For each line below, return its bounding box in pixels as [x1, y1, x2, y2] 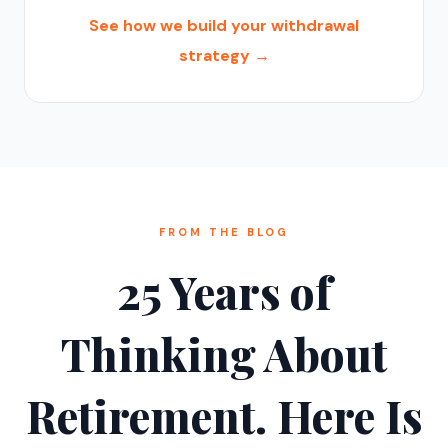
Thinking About [61, 324, 387, 383]
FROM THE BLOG [159, 225, 289, 239]
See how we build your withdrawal [89, 15, 359, 36]
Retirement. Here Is [26, 386, 422, 445]
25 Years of [117, 262, 331, 321]
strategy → [178, 45, 270, 66]
